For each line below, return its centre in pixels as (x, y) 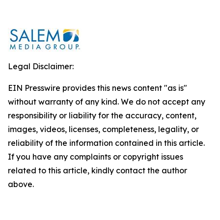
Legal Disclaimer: (41, 66)
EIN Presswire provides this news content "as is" (97, 88)
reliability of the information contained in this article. (106, 143)
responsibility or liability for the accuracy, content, (102, 115)
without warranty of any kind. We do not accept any (107, 102)
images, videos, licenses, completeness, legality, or (103, 129)
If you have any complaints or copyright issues (96, 157)
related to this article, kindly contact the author (97, 170)
